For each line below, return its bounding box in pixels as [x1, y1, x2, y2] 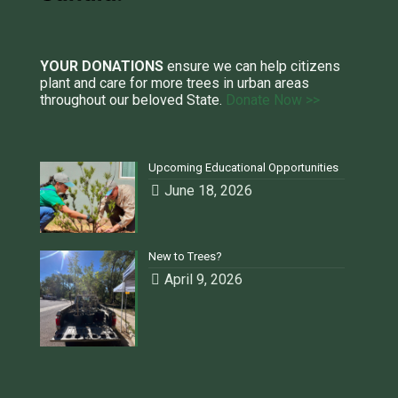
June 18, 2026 [164, 181, 253, 199]
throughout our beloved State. [40, 91, 226, 108]
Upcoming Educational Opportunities [148, 160, 339, 174]
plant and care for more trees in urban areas [40, 74, 309, 92]
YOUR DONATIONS [40, 57, 163, 75]
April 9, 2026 [164, 271, 243, 289]
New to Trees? [148, 250, 223, 264]
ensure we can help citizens [163, 57, 340, 75]
